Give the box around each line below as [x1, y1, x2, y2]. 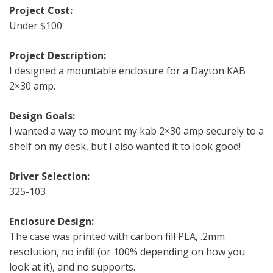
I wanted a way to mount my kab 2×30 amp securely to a [9, 124, 264, 138]
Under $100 [9, 19, 62, 33]
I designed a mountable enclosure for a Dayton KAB [9, 64, 246, 78]
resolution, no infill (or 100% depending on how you [9, 245, 245, 259]
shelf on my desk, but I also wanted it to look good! [9, 140, 241, 154]
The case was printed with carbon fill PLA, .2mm [9, 230, 225, 244]
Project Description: [9, 49, 106, 63]
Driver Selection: [9, 169, 90, 183]
